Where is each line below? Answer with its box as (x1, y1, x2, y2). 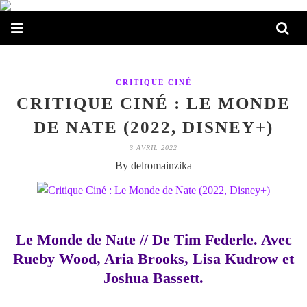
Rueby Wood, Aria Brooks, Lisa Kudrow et (13, 250, 294, 267)
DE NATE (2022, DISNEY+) (34, 118, 273, 136)
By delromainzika (115, 160, 192, 171)
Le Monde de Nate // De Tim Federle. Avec (15, 231, 292, 248)
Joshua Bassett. (103, 269, 204, 286)
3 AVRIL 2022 (130, 144, 177, 151)
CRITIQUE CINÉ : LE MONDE (16, 94, 291, 112)
